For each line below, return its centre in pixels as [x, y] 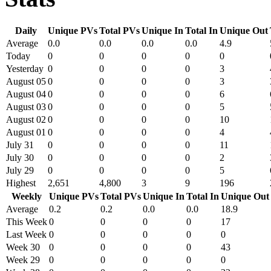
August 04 [26, 94]
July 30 [20, 158]
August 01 [26, 132]
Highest [21, 183]
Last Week [26, 235]
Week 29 [23, 260]
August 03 [26, 107]
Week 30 [23, 247]
